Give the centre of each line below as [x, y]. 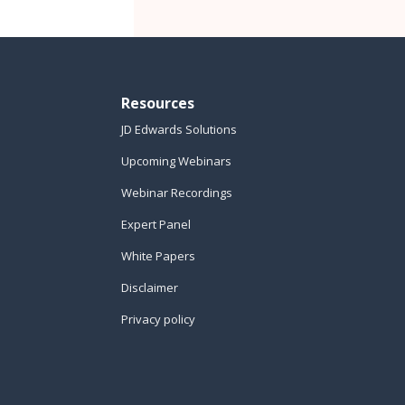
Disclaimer [150, 287]
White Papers [159, 255]
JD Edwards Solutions [179, 129]
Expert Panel [156, 224]
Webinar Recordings [177, 192]
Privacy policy [159, 319]
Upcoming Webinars [177, 160]
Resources [158, 103]
